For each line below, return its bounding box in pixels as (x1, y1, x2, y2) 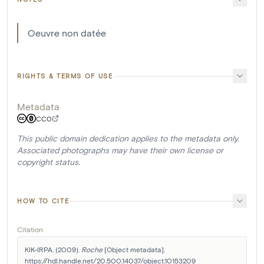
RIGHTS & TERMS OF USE (17, 72, 113, 80)
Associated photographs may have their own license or (17, 145, 223, 155)
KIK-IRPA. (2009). (25, 245, 81, 253)
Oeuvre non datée (28, 27, 106, 38)
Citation (17, 225, 43, 233)
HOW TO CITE (17, 197, 70, 204)
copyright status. (17, 157, 80, 167)
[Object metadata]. (103, 245, 165, 253)
